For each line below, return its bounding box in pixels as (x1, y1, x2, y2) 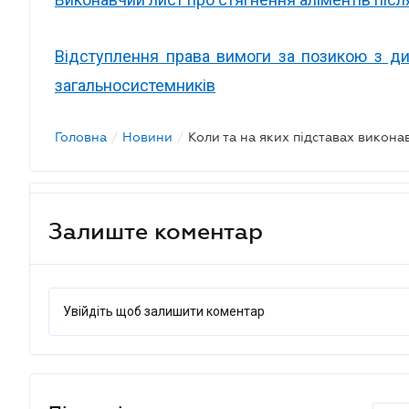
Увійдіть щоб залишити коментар (63, 304, 265, 319)
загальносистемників (55, 76, 215, 95)
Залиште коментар (48, 217, 263, 244)
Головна (55, 130, 107, 144)
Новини (122, 130, 173, 144)
